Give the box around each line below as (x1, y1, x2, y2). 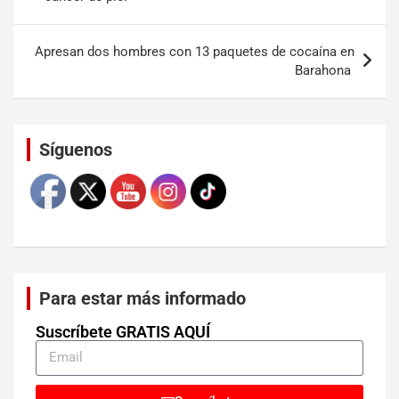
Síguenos (39, 138, 112, 160)
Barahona (295, 61, 354, 78)
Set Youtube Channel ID (97, 115, 161, 132)
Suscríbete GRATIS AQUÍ (36, 322, 210, 341)
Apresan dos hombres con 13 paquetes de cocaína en (35, 43, 354, 60)
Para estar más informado (39, 287, 246, 309)
